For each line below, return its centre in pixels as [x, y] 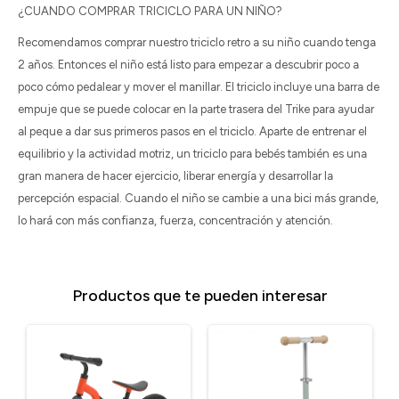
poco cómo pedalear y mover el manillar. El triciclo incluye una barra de [199, 87]
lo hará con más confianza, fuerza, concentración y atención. [175, 220]
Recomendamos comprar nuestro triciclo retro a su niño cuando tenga [197, 42]
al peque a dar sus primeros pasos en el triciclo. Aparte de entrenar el [192, 131]
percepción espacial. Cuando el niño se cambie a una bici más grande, [198, 198]
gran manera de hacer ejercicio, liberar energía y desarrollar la [175, 176]
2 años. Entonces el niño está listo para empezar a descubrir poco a [188, 65]
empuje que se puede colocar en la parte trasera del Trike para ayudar [196, 109]
